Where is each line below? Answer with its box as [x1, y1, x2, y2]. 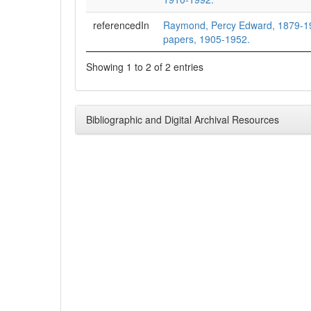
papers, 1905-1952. [163, 32, 250, 46]
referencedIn [93, 18, 149, 32]
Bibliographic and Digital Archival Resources [86, 112, 279, 126]
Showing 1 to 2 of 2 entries [86, 59, 203, 74]
